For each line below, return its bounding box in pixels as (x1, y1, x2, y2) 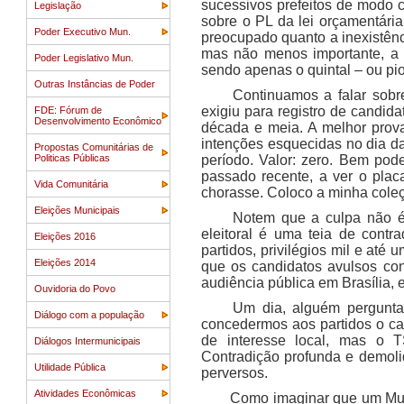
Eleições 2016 (34, 231, 96, 242)
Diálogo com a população (34, 309, 144, 320)
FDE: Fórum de (34, 105, 102, 115)
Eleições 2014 (34, 257, 96, 268)
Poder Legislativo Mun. (34, 52, 133, 63)
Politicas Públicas (34, 152, 110, 163)
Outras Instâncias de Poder (34, 78, 155, 89)
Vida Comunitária (34, 179, 108, 189)
